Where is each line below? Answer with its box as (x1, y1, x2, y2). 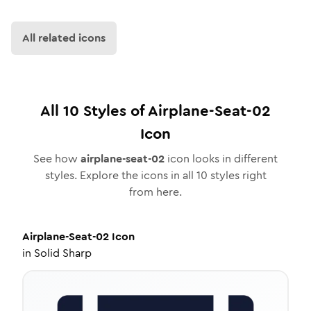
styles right (207, 167, 267, 183)
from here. (129, 184, 182, 200)
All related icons (22, 30, 106, 46)
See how (33, 151, 81, 167)
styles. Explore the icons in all (44, 167, 196, 183)
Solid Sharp (34, 245, 92, 261)
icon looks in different (165, 151, 278, 167)
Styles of (79, 100, 148, 121)
